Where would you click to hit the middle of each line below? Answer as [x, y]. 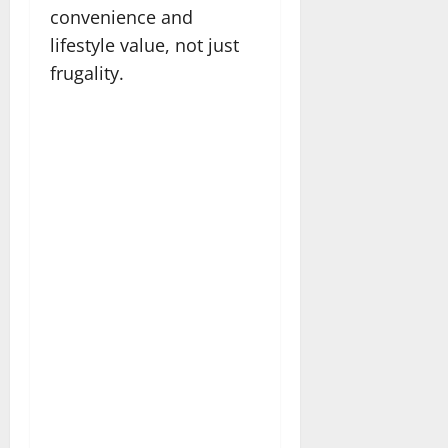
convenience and [121, 16]
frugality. [87, 72]
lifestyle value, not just [144, 44]
